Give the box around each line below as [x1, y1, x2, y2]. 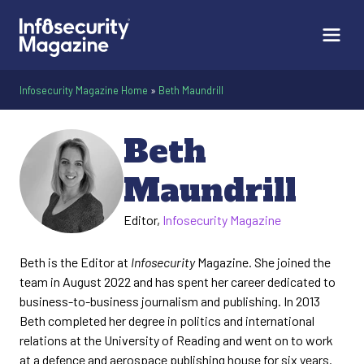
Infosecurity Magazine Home [19, 84, 148, 97]
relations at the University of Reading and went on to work [19, 332, 333, 348]
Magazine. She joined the [197, 254, 331, 270]
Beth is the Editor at [19, 254, 131, 270]
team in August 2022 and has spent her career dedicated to [19, 274, 336, 289]
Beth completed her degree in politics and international [19, 313, 314, 328]
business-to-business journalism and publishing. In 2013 [19, 293, 320, 309]
